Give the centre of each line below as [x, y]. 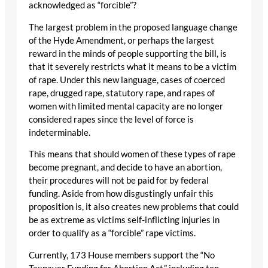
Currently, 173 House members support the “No [122, 255]
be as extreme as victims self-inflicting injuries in [124, 220]
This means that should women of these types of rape [132, 154]
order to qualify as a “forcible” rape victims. [112, 233]
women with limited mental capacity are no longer [126, 106]
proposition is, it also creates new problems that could [134, 207]
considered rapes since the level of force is [111, 119]
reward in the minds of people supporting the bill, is [128, 53]
